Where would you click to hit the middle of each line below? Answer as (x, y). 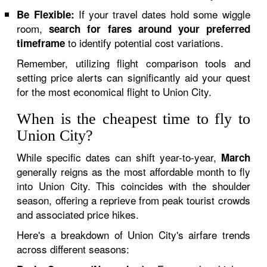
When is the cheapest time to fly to (133, 119)
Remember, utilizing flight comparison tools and (133, 63)
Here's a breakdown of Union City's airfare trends (133, 235)
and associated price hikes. (78, 214)
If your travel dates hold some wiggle (162, 14)
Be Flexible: (46, 14)
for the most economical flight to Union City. (114, 91)
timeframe (41, 43)
